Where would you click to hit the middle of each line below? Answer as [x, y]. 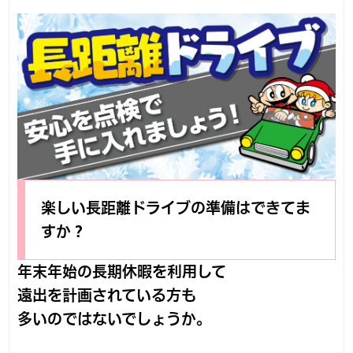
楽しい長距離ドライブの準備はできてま [176, 208]
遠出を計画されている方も [107, 295]
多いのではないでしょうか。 [115, 319]
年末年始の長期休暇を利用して [122, 272]
